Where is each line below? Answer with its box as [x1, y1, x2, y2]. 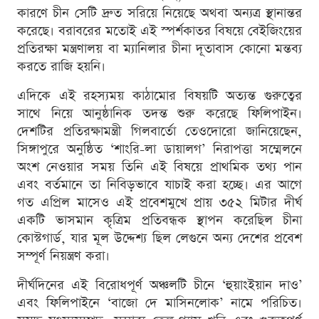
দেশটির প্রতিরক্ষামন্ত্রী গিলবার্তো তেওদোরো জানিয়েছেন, [17, 122, 302, 141]
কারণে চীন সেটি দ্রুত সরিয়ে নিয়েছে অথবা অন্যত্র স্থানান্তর [17, 4, 302, 23]
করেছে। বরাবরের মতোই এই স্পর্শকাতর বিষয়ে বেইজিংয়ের [17, 22, 302, 41]
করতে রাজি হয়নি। [17, 58, 105, 76]
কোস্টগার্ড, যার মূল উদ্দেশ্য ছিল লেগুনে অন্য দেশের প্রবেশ [17, 229, 302, 248]
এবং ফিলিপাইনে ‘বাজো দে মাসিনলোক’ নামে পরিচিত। [17, 294, 302, 313]
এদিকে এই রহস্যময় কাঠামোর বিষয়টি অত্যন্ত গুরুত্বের [17, 87, 302, 105]
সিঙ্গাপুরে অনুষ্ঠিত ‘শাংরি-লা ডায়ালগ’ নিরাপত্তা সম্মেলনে [17, 140, 302, 159]
